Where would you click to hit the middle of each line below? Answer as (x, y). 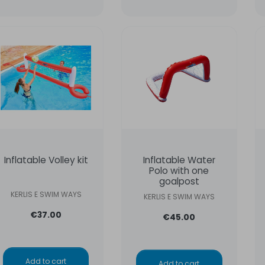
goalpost (179, 181)
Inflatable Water (179, 160)
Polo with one (179, 170)
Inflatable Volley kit (46, 160)
